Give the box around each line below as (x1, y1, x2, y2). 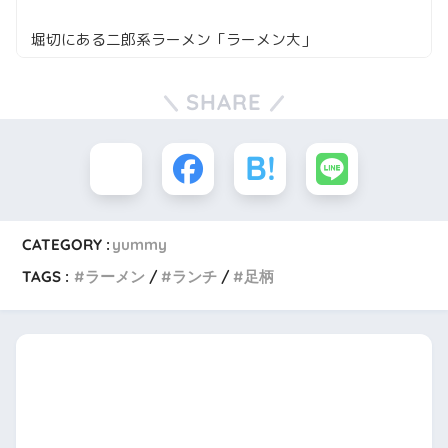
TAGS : (22, 267, 70, 287)
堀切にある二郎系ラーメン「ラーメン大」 (31, 29, 316, 51)
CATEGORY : (22, 235, 111, 255)
